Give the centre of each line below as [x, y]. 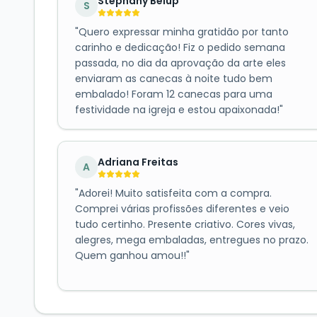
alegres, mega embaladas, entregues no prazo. [192, 240]
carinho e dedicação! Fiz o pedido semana [180, 48]
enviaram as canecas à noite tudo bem [174, 79]
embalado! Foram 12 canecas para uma [174, 94]
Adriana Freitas [138, 162]
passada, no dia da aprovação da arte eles [180, 63]
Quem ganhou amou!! [131, 256]
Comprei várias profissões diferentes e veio [182, 209]
